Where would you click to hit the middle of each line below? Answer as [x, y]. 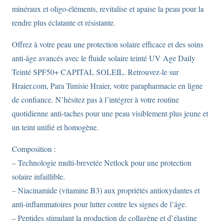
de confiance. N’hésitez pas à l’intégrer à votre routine [95, 99]
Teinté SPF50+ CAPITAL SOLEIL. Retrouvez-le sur [95, 72]
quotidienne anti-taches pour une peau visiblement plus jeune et [110, 113]
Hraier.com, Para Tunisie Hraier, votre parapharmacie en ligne [107, 85]
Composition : [34, 148]
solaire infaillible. [38, 176]
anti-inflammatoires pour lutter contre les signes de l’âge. [99, 204]
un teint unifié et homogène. [55, 127]
